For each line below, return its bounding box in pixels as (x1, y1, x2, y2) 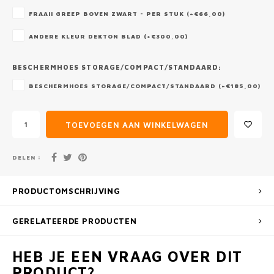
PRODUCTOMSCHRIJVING (12, 186, 120, 196)
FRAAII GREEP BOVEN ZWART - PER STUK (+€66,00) (29, 10, 225, 17)
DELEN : (12, 154, 41, 161)
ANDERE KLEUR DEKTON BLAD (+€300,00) (29, 32, 188, 40)
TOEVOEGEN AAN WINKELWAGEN (65, 119, 209, 130)
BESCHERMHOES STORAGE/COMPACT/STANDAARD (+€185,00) (29, 82, 261, 89)
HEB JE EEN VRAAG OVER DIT (12, 248, 243, 265)
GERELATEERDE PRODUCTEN (12, 216, 137, 226)
